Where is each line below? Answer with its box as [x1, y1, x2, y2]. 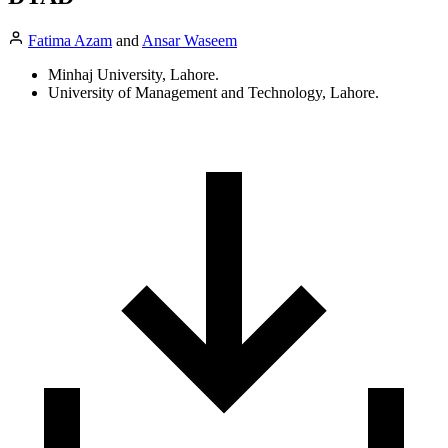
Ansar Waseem [142, 31, 237, 49]
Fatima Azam [28, 31, 112, 49]
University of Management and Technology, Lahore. [48, 83, 379, 101]
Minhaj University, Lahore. [48, 65, 219, 83]
